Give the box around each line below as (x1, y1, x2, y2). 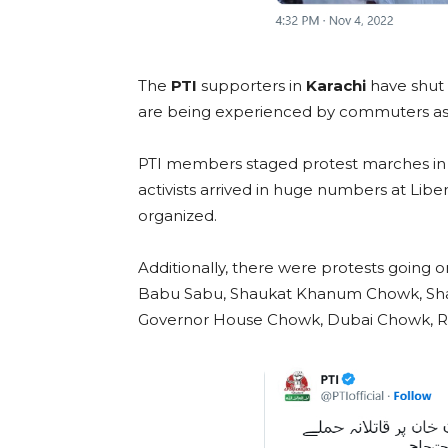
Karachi (306, 75, 366, 95)
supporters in (197, 75, 306, 95)
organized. (138, 205, 217, 225)
